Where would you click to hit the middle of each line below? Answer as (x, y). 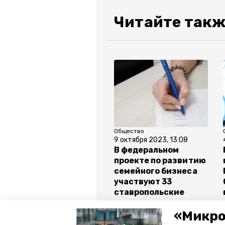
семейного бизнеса (156, 171)
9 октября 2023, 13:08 (151, 140)
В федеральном (147, 150)
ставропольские (149, 192)
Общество (129, 131)
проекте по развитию (160, 161)
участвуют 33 (143, 182)
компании (135, 203)
